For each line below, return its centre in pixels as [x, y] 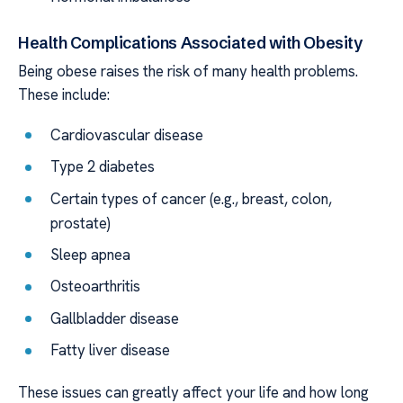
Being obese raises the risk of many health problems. [188, 72]
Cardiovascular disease [127, 134]
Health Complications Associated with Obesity [190, 43]
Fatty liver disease [111, 350]
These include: [64, 95]
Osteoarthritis [96, 287]
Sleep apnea [91, 254]
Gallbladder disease [115, 318]
